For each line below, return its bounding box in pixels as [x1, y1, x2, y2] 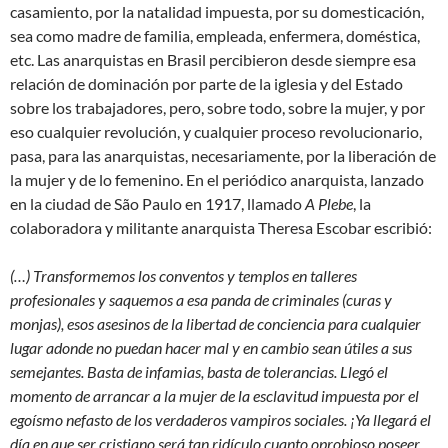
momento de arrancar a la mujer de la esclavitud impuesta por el [10, 385, 419, 405]
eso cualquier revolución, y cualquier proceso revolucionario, [10, 121, 422, 141]
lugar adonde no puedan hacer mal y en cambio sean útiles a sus [10, 337, 412, 357]
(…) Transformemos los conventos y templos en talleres [10, 265, 357, 285]
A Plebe [305, 193, 353, 213]
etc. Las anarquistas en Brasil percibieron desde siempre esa [10, 49, 416, 69]
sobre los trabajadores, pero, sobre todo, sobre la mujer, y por [10, 97, 425, 117]
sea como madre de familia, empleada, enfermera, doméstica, [10, 25, 420, 45]
